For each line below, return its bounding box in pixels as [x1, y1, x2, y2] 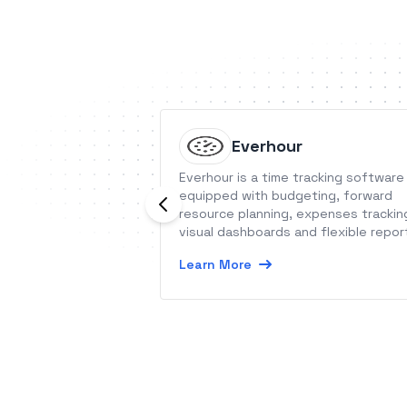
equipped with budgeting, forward [179, 187, 392, 203]
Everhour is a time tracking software [179, 169, 404, 185]
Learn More [179, 256, 252, 273]
